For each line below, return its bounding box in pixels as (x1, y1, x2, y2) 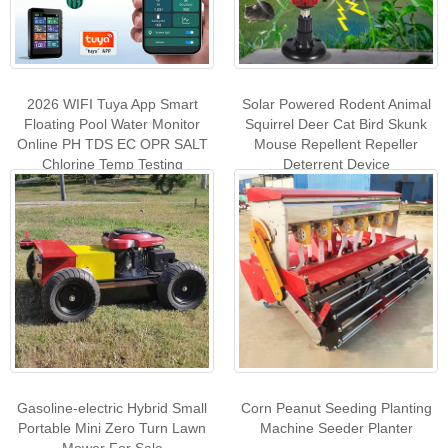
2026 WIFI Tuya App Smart (26, 95, 198, 112)
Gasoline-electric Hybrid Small (17, 399, 207, 416)
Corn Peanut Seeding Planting (240, 399, 432, 416)
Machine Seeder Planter (259, 419, 413, 436)
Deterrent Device (282, 155, 390, 172)
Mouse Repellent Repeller (254, 135, 418, 152)
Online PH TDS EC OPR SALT (16, 135, 208, 152)
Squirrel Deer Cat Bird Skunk (245, 115, 427, 132)
